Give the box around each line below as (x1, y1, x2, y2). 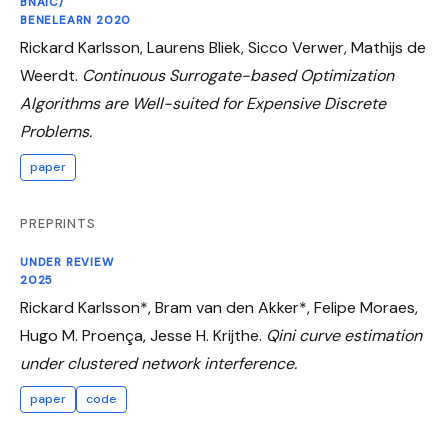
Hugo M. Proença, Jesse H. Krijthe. (20, 324, 266, 346)
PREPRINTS (20, 215, 97, 233)
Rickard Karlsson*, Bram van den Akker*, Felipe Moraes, (20, 296, 418, 318)
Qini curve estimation (266, 324, 422, 346)
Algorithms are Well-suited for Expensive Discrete (20, 93, 386, 115)
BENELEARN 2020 (20, 13, 132, 29)
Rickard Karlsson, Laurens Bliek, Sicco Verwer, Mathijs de (20, 37, 426, 59)
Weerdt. (20, 65, 82, 87)
